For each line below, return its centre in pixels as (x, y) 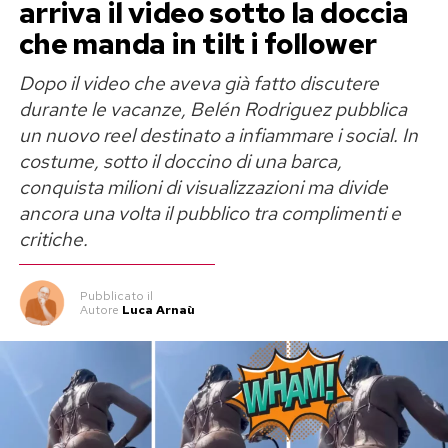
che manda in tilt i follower (197, 44)
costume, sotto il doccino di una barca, (180, 161)
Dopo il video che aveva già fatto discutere (198, 83)
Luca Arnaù (158, 310)
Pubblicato (111, 296)
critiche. (53, 239)
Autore (99, 310)
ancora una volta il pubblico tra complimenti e (209, 213)
